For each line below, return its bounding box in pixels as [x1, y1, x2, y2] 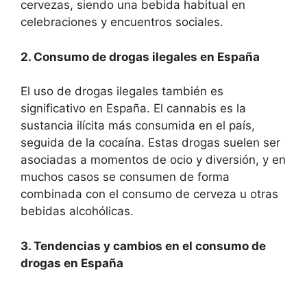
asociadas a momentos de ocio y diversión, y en [21, 153, 286, 167]
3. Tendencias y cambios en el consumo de [21, 238, 266, 253]
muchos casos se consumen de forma [21, 170, 230, 184]
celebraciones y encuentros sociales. [21, 15, 223, 29]
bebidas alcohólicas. [21, 204, 134, 218]
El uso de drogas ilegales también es [21, 84, 223, 98]
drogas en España [21, 256, 123, 270]
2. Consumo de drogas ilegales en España [21, 49, 260, 64]
